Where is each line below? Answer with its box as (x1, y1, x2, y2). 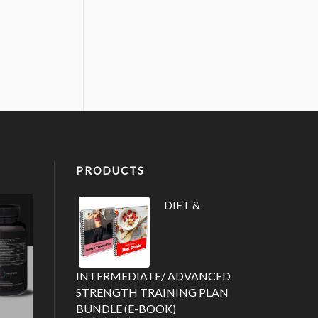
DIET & (164, 198, 200, 212)
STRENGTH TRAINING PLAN (76, 285, 229, 300)
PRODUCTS (76, 164, 145, 177)
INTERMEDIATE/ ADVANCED (76, 269, 231, 283)
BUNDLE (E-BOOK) (76, 302, 176, 316)
